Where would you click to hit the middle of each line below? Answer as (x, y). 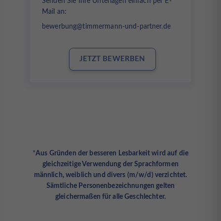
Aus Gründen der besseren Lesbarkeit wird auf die (112, 154)
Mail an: (55, 12)
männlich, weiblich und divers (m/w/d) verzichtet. (110, 175)
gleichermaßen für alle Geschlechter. (110, 197)
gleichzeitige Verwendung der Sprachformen (110, 165)
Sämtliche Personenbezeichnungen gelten (110, 186)
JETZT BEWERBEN (112, 59)
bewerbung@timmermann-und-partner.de (106, 27)
